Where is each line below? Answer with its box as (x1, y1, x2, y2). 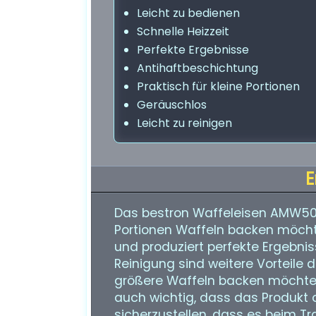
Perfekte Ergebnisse (137, 42, 249, 58)
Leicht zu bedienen (137, 5, 240, 21)
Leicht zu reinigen (137, 115, 232, 131)
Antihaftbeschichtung (137, 60, 258, 76)
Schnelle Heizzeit (137, 23, 229, 39)
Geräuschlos (137, 97, 207, 113)
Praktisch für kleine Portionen (137, 78, 300, 95)
